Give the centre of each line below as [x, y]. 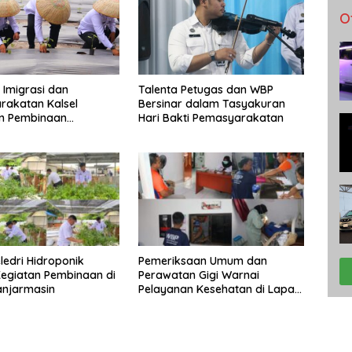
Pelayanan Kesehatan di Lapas [219, 289]
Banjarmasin [171, 303]
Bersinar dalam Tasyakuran [211, 104]
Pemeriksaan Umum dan [202, 260]
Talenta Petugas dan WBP [205, 90]
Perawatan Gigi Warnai [198, 275]
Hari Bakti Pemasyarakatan [211, 118]
